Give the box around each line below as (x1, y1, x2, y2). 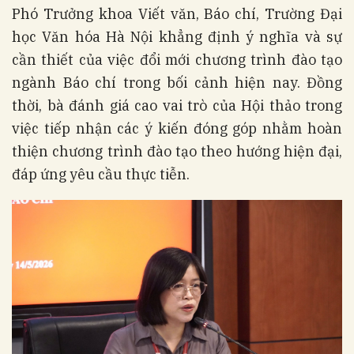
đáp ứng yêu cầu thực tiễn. (12, 165, 190, 183)
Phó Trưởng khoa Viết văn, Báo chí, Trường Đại (12, 5, 342, 23)
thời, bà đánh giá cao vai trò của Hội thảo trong (12, 96, 342, 115)
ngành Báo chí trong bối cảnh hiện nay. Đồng (12, 73, 342, 92)
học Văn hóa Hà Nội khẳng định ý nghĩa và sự (12, 28, 342, 46)
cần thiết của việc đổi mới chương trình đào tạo (12, 51, 342, 69)
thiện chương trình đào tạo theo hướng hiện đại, (12, 142, 342, 160)
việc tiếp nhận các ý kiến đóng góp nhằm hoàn (12, 119, 342, 137)
